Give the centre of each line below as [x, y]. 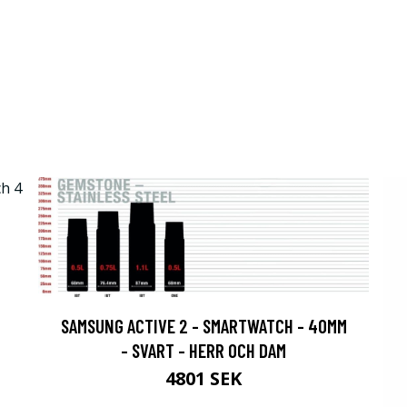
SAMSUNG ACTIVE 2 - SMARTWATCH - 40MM [203, 326]
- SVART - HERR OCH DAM [203, 351]
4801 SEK [203, 379]
